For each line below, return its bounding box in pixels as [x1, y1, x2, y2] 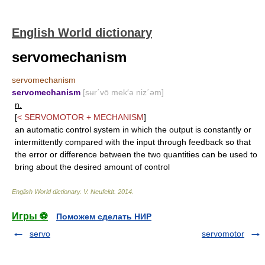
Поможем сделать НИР [56, 212, 151, 221]
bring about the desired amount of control [15, 162, 170, 172]
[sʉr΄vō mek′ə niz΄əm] [83, 88, 164, 97]
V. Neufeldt [83, 188, 114, 195]
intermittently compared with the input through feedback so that [15, 137, 251, 147]
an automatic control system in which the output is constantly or [15, 125, 251, 134]
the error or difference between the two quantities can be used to [15, 150, 257, 159]
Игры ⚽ [12, 211, 48, 221]
